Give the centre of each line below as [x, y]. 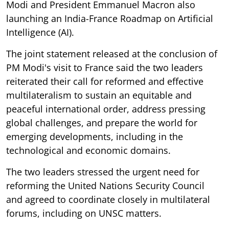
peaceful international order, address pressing [106, 109]
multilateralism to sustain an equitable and [99, 95]
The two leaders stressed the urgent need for [103, 171]
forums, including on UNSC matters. [84, 213]
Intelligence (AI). [40, 32]
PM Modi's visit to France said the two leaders [105, 67]
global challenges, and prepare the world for [102, 122]
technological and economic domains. [88, 150]
